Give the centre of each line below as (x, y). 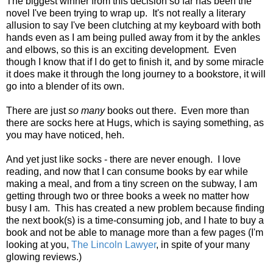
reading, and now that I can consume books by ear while (127, 172)
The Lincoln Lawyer (114, 245)
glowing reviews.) (44, 257)
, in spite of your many (203, 245)
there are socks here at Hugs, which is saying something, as (135, 123)
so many (88, 111)
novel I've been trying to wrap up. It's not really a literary (126, 13)
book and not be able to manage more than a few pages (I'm (135, 233)
